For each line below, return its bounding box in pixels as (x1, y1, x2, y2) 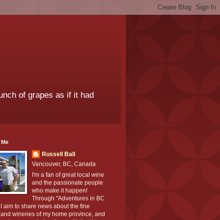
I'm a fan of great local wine (32, 171, 104, 179)
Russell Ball (42, 151, 75, 158)
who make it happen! (32, 187, 87, 194)
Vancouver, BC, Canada (32, 161, 96, 168)
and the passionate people (32, 179, 103, 187)
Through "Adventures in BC (32, 195, 105, 202)
